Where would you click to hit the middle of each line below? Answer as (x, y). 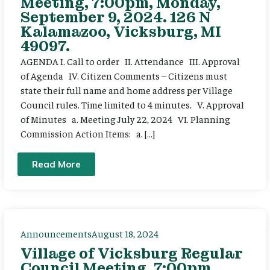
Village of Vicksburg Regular (132, 253)
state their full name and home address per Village (127, 90)
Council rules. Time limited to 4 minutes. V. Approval (132, 105)
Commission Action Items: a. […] (88, 133)
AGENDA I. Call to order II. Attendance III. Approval (130, 61)
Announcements (56, 233)
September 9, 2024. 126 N (115, 17)
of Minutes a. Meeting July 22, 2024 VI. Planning (125, 119)
